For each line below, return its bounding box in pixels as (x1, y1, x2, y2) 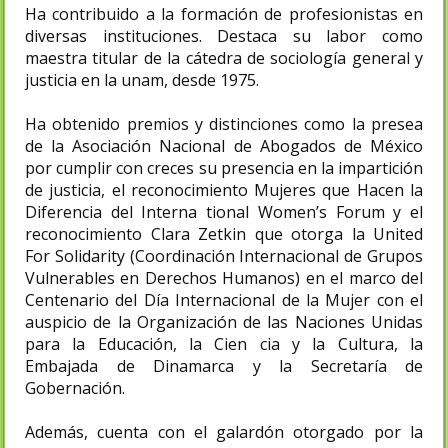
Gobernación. (25, 376, 129, 399)
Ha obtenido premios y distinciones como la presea (25, 112, 423, 135)
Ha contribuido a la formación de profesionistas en (25, 2, 423, 25)
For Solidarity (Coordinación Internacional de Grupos (25, 244, 423, 267)
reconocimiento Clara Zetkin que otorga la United (25, 222, 423, 245)
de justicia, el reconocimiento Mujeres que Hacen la (25, 178, 423, 201)
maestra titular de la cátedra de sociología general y (25, 46, 423, 69)
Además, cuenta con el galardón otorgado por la (25, 420, 423, 443)
